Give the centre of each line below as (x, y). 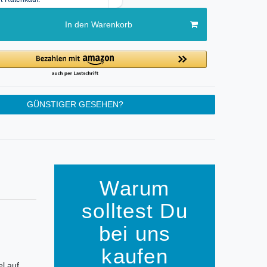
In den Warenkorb (98, 24)
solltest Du (135, 211)
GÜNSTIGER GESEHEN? (75, 105)
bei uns (135, 234)
